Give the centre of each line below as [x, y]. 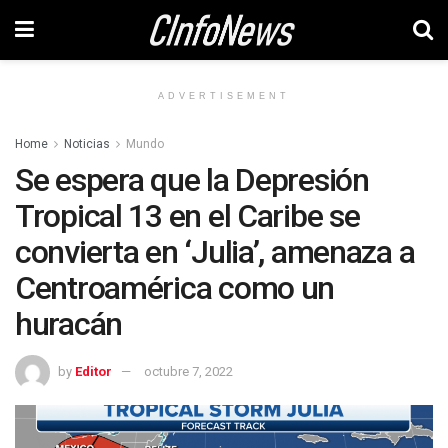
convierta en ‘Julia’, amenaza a [215, 252]
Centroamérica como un [175, 288]
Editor [93, 371]
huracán [69, 324]
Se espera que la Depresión [192, 180]
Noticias [87, 144]
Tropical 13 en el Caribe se [187, 216]
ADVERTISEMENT [224, 96]
